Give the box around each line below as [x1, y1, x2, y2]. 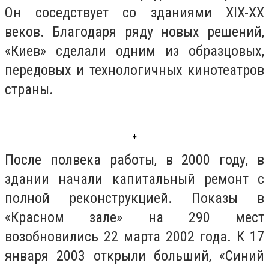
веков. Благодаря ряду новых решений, [5, 23, 264, 41]
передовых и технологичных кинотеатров [5, 62, 264, 79]
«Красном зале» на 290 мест [5, 208, 264, 226]
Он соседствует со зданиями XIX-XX [5, 4, 264, 22]
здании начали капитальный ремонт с [5, 170, 264, 187]
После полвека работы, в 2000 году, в [5, 151, 264, 168]
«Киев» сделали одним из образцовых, [5, 43, 264, 60]
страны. [5, 81, 53, 98]
